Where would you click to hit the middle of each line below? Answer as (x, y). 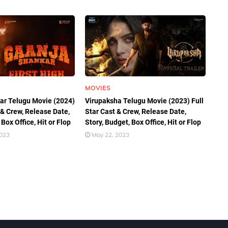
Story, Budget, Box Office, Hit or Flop (143, 122)
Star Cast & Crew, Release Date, (136, 111)
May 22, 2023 (111, 135)
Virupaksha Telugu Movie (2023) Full (145, 101)
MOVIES (98, 88)
